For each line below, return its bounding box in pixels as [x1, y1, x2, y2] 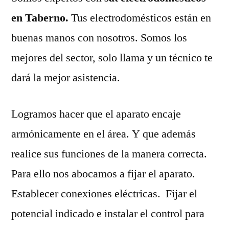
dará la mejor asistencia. [11, 70, 120, 85]
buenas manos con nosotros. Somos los [11, 30, 187, 45]
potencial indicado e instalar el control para [11, 206, 204, 221]
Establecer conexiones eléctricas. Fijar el [11, 186, 197, 201]
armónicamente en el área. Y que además [11, 126, 196, 141]
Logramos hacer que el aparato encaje [11, 106, 181, 121]
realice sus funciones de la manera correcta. [11, 146, 207, 161]
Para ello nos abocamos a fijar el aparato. [11, 166, 195, 181]
